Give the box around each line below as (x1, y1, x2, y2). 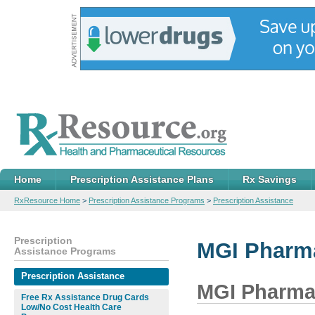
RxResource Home (14, 196, 80, 205)
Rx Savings (243, 174, 297, 185)
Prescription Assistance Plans (70, 174, 214, 185)
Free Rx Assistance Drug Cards (21, 292, 149, 302)
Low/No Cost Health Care (21, 302, 122, 312)
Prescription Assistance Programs (89, 196, 205, 205)
